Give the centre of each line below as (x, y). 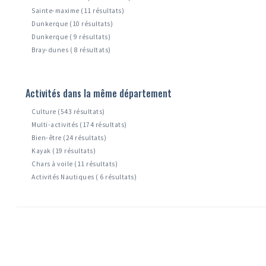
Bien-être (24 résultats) (69, 138)
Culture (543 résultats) (68, 112)
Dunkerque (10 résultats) (72, 24)
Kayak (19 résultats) (64, 151)
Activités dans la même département (99, 94)
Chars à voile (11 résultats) (75, 164)
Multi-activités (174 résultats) (79, 125)
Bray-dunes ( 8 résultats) (71, 50)
